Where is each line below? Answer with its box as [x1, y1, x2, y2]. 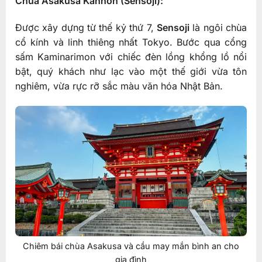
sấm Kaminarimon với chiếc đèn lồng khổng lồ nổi [15, 50, 247, 63]
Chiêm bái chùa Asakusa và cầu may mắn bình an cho [23, 241, 239, 251]
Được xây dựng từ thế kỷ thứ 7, [15, 21, 157, 33]
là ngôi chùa [189, 21, 247, 33]
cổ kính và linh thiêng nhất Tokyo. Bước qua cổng [15, 36, 247, 48]
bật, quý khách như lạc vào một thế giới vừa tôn [15, 65, 247, 77]
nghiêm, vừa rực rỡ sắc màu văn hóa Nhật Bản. [15, 80, 223, 92]
